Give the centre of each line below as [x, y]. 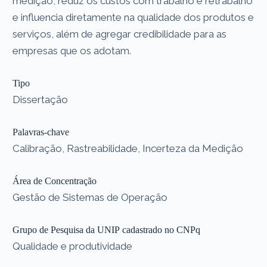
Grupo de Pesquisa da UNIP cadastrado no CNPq [107, 229]
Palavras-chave [41, 132]
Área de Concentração [55, 181]
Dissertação [41, 99]
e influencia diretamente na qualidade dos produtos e [133, 17]
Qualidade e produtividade [73, 246]
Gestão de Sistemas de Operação [90, 197]
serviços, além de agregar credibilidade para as [120, 34]
